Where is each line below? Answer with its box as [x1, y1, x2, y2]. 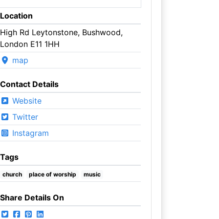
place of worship [29, 170, 77, 178]
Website [9, 95, 42, 106]
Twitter [9, 111, 38, 122]
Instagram [9, 128, 49, 138]
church [2, 170, 22, 178]
